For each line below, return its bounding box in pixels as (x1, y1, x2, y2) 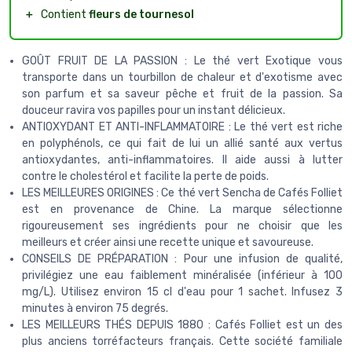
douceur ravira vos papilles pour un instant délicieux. (22, 103, 285, 117)
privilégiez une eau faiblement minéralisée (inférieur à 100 (22, 268, 343, 282)
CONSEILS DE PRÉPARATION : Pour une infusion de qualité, (22, 251, 343, 266)
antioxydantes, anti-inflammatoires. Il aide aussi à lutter (22, 152, 343, 167)
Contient (41, 7, 89, 21)
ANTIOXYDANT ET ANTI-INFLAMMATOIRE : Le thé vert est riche (22, 119, 343, 134)
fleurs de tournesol (89, 7, 194, 21)
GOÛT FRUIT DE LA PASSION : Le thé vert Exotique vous (22, 53, 343, 68)
